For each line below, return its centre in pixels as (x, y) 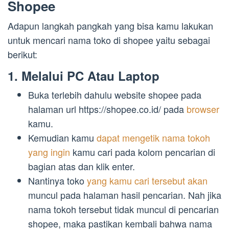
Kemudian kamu (62, 138)
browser (203, 109)
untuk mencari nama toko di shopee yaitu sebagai (109, 40)
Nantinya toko (58, 181)
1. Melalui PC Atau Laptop (84, 76)
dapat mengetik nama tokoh (153, 138)
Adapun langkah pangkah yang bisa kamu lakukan (110, 26)
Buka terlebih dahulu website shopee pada (115, 95)
